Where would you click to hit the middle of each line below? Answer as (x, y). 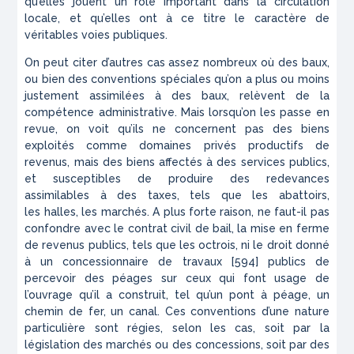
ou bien (45, 79)
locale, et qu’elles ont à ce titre (126, 19)
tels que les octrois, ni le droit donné (230, 245)
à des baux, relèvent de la (242, 96)
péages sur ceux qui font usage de (221, 279)
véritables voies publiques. (96, 35)
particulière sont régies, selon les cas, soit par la (177, 328)
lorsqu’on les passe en (269, 113)
